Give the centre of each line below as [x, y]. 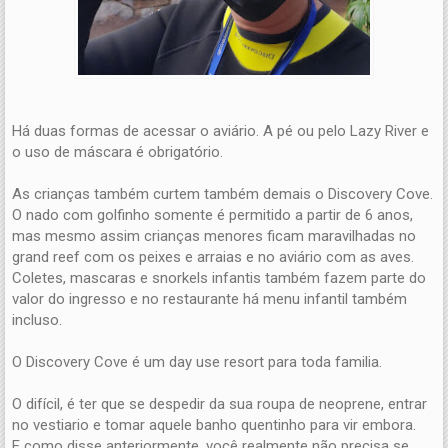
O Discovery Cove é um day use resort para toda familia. [197, 361]
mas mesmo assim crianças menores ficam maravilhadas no [214, 235]
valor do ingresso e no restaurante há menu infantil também [209, 298]
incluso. [37, 319]
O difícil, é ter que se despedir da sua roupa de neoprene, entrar [219, 403]
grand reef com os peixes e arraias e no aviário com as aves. [213, 256]
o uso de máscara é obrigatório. [117, 151]
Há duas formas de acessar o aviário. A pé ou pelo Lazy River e [220, 130]
